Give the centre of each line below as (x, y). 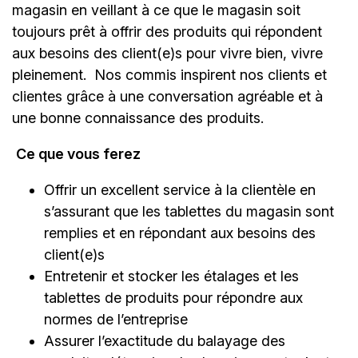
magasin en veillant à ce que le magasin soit (156, 10)
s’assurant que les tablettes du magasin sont (189, 212)
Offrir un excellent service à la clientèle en (180, 190)
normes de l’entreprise (116, 320)
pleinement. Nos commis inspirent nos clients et (169, 75)
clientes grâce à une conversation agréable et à (167, 97)
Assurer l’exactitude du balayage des (165, 341)
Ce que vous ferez (78, 154)
